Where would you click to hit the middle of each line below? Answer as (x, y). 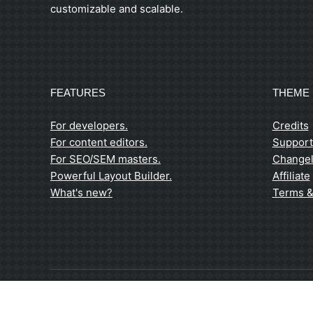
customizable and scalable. (117, 9)
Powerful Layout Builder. (111, 176)
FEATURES (78, 93)
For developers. (89, 126)
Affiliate (291, 176)
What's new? (81, 193)
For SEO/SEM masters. (105, 159)
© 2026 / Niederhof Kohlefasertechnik (138, 303)
